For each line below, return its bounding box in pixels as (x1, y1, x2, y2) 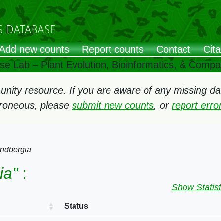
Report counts (82, 44, 144, 55)
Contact (156, 44, 190, 55)
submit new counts (72, 100, 154, 110)
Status (64, 202, 88, 210)
